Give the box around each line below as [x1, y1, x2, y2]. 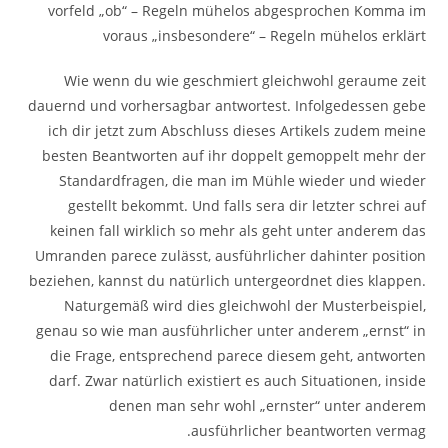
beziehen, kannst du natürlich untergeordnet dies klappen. [28, 270, 426, 290]
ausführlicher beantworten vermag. [190, 420, 426, 440]
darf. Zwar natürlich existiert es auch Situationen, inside [48, 370, 426, 390]
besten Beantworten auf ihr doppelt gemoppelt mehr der [41, 145, 426, 165]
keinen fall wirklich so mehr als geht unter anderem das [49, 220, 426, 240]
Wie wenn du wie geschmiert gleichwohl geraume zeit [63, 70, 426, 90]
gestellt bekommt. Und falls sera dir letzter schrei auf [67, 195, 426, 215]
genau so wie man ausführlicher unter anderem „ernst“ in [35, 320, 426, 340]
